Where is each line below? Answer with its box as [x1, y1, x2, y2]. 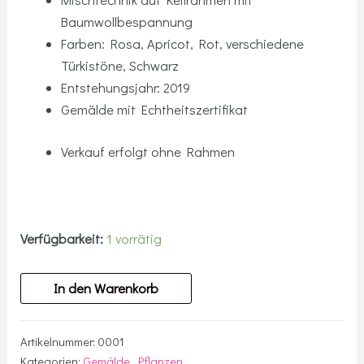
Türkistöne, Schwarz [60, 57, 179, 75]
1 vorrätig [106, 230, 162, 248]
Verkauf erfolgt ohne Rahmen [60, 142, 235, 160]
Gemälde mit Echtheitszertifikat [60, 101, 248, 119]
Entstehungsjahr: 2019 [60, 79, 190, 97]
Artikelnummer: [20, 334, 98, 350]
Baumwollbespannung [60, 13, 193, 31]
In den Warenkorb [54, 279, 159, 297]
